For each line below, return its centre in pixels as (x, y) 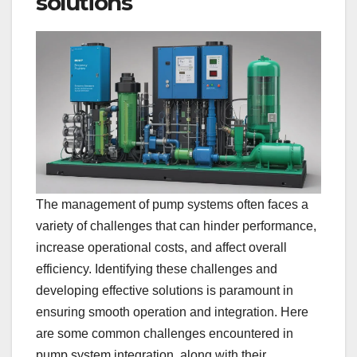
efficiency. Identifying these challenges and (157, 269)
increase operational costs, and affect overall (161, 248)
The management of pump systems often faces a (172, 205)
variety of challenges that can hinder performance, (176, 226)
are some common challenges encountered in (165, 334)
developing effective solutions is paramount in (165, 291)
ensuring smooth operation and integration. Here (172, 312)
